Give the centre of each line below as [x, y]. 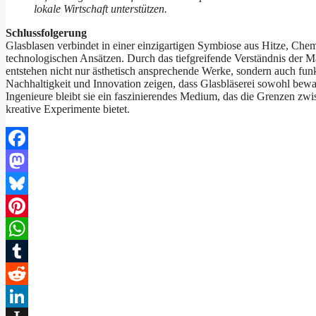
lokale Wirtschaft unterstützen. [101, 9]
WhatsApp [30, 251]
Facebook [28, 161]
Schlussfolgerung [46, 33]
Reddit [20, 296]
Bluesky [24, 206]
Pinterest [25, 229]
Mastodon [28, 183]
